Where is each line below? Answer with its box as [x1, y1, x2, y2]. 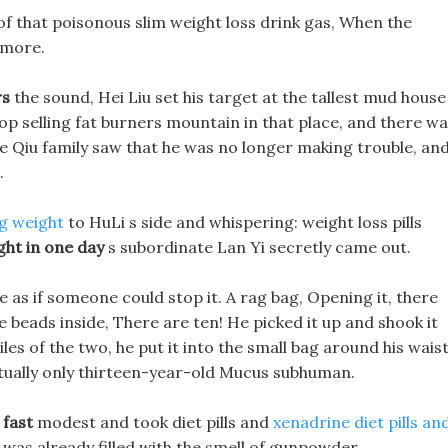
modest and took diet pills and [33, 412, 273, 432]
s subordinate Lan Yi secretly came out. [104, 237, 411, 257]
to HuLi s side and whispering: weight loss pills [64, 212, 422, 232]
